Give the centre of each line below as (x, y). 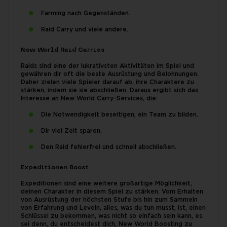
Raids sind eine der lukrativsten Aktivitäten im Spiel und (107, 66)
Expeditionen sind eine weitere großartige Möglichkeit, (106, 184)
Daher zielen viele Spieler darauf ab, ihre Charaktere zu (107, 82)
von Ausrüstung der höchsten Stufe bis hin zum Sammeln (109, 200)
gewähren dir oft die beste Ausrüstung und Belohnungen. (110, 74)
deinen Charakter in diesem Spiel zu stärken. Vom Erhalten (112, 192)
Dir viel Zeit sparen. (71, 131)
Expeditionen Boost (55, 168)
